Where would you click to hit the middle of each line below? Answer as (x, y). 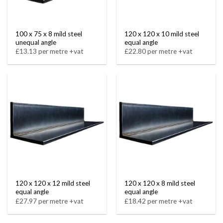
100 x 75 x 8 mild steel (49, 34)
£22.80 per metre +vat (159, 51)
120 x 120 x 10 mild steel (162, 34)
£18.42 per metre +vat (159, 201)
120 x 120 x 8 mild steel (160, 183)
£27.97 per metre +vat (50, 201)
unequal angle (36, 42)
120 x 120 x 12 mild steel (53, 183)
